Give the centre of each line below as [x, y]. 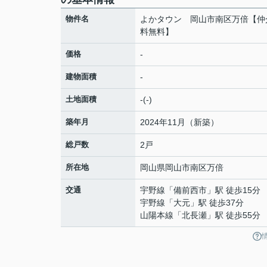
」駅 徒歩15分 [234, 190]
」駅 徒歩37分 [217, 202]
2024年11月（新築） [179, 122]
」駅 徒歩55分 [234, 215]
